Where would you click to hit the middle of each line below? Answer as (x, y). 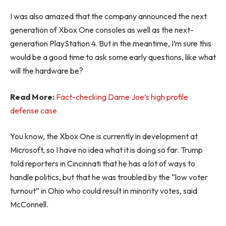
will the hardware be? (47, 71)
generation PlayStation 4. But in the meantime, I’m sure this (111, 44)
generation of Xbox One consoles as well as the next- (102, 30)
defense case (34, 110)
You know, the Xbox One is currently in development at (104, 136)
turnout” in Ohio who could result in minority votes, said (104, 191)
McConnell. (29, 205)
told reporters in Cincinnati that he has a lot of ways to (103, 164)
